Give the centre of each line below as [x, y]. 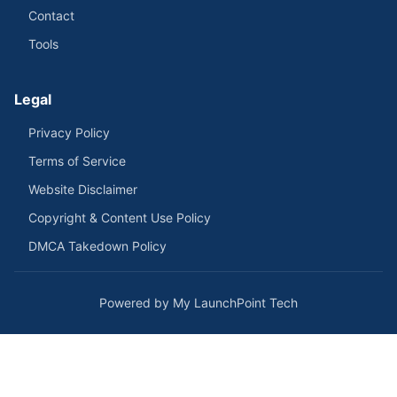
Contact [51, 16]
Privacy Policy [69, 132]
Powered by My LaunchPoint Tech [198, 303]
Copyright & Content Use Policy [120, 218]
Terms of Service [77, 161]
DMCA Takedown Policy [97, 246]
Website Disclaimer [83, 189]
